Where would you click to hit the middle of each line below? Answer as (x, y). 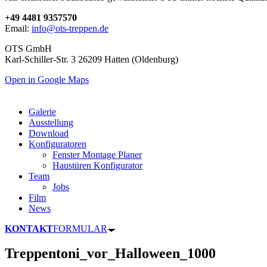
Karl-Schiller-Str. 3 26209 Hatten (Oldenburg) (91, 59)
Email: (18, 28)
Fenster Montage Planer (97, 154)
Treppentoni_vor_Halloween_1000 (110, 254)
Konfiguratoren (58, 144)
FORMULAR (80, 228)
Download (49, 133)
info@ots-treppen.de (70, 28)
